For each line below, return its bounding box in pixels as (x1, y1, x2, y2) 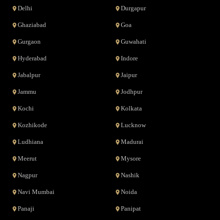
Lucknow (121, 122, 146, 129)
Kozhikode (18, 122, 48, 129)
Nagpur (18, 172, 38, 179)
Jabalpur (18, 72, 41, 79)
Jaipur (121, 72, 137, 79)
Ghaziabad (18, 22, 47, 28)
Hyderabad (18, 55, 47, 62)
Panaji (18, 205, 35, 212)
